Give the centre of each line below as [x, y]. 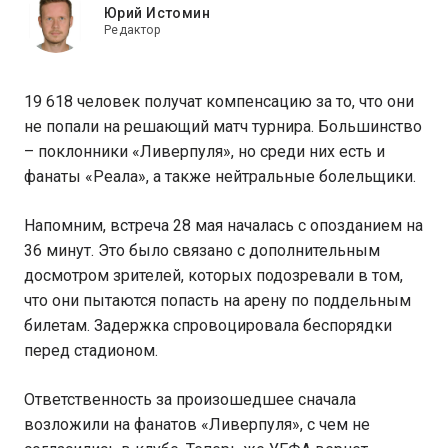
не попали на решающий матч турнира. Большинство [223, 126]
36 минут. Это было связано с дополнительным [202, 250]
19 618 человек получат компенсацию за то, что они [219, 101]
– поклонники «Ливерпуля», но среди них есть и [204, 151]
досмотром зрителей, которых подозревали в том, [213, 275]
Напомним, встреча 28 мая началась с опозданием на [223, 225]
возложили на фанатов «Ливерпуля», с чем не [197, 424]
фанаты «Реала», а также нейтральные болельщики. [220, 176]
